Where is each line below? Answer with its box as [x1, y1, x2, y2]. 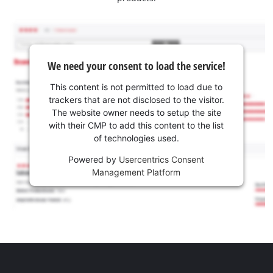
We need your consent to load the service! [47, 58, 225, 73]
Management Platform [92, 166, 181, 177]
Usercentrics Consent [119, 154, 205, 165]
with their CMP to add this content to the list [49, 119, 224, 130]
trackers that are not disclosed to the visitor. [48, 94, 224, 105]
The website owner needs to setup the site [51, 107, 221, 118]
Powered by [68, 154, 119, 165]
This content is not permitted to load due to [50, 81, 223, 92]
